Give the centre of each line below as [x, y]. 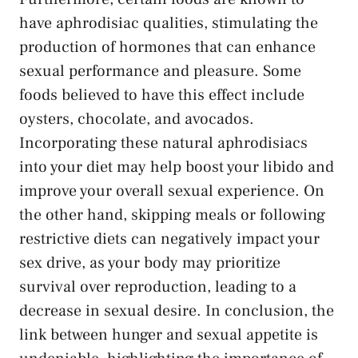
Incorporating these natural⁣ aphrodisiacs [163, 143]
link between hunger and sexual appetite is [169, 335]
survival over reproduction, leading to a [158, 287]
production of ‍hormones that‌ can [137, 48]
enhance [286, 48]
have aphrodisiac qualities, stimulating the [169, 24]
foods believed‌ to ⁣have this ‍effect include [162, 95]
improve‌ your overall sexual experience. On [172, 191]
